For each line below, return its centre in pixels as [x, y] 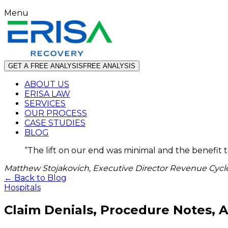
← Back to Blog [35, 178]
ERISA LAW [47, 94]
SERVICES [45, 104]
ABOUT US [47, 84]
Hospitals [22, 188]
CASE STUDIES [55, 123]
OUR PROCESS [56, 113]
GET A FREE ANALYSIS [46, 66]
